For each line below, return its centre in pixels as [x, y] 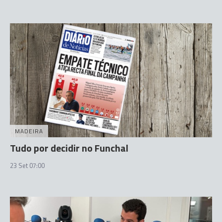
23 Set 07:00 [27, 165]
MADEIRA [29, 131]
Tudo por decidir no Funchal [69, 148]
